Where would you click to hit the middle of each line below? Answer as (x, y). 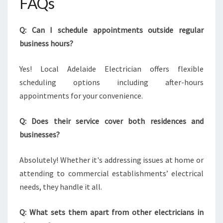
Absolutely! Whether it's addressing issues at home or (111, 160)
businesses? (40, 134)
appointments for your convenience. (81, 96)
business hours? (46, 43)
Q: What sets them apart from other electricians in (111, 212)
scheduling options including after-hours (111, 82)
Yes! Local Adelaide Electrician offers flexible (111, 69)
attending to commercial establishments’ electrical (111, 173)
